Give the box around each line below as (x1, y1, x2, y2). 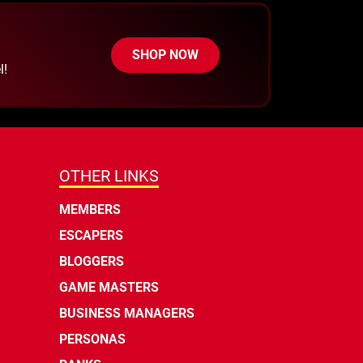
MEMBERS (59, 202, 121, 218)
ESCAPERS (59, 228, 123, 244)
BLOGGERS (59, 254, 124, 270)
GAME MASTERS (59, 280, 159, 296)
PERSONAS (59, 331, 126, 348)
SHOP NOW (132, 47, 199, 63)
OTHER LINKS (59, 166, 159, 186)
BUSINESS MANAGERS (59, 305, 194, 322)
